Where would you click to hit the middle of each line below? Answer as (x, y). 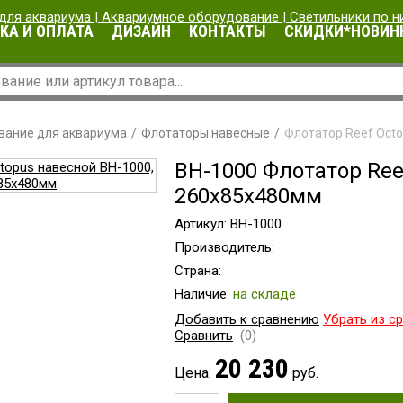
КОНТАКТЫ (228, 31)
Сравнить (204, 336)
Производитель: (224, 247)
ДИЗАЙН (141, 31)
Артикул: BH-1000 (228, 224)
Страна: (198, 271)
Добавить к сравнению (247, 319)
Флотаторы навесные (206, 133)
